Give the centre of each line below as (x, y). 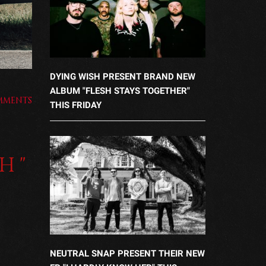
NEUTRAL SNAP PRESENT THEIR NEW (127, 253)
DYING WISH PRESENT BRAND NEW (122, 77)
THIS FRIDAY (75, 105)
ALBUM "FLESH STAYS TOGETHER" (120, 91)
